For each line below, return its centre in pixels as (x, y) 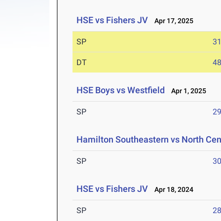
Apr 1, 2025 (187, 91)
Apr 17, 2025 (172, 21)
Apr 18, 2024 (172, 190)
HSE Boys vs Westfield (121, 90)
